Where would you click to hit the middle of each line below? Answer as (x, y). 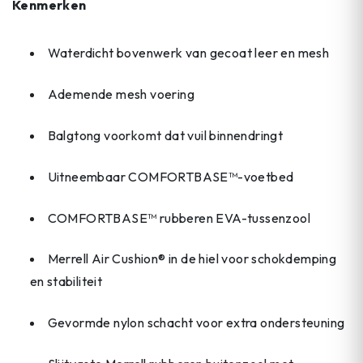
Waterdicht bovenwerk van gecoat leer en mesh (188, 53)
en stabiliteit (66, 282)
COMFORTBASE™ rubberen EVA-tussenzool (179, 218)
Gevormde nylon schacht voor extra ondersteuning (196, 323)
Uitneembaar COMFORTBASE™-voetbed (171, 176)
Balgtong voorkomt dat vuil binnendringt (165, 135)
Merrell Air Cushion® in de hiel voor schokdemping (192, 259)
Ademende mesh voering (121, 94)
